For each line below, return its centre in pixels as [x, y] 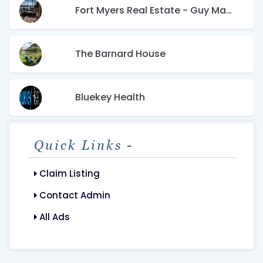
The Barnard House [120, 54]
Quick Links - [84, 145]
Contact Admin [74, 195]
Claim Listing [68, 173]
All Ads [53, 217]
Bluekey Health [110, 97]
